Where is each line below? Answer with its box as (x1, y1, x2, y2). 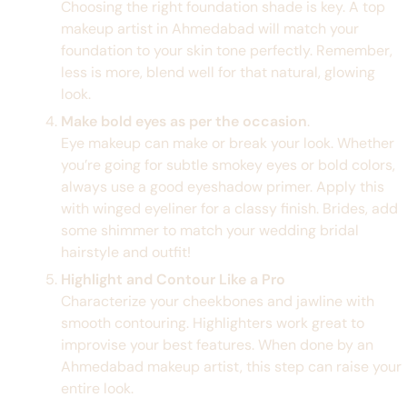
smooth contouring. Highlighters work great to (61, 313, 364, 333)
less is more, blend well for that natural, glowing (61, 62, 375, 82)
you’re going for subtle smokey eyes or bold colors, (61, 154, 395, 174)
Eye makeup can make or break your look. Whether (61, 133, 394, 153)
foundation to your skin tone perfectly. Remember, (61, 40, 392, 60)
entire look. (61, 378, 134, 398)
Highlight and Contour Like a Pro (61, 269, 285, 289)
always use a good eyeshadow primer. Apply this (61, 176, 384, 196)
